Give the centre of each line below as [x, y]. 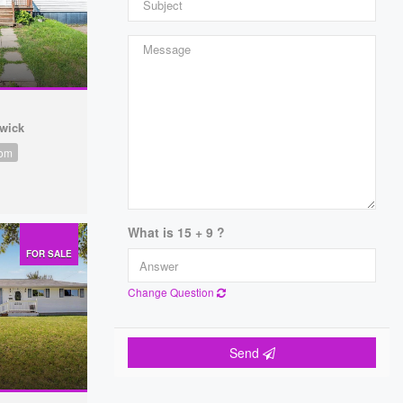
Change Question [172, 292]
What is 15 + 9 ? [176, 232]
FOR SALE [49, 253]
